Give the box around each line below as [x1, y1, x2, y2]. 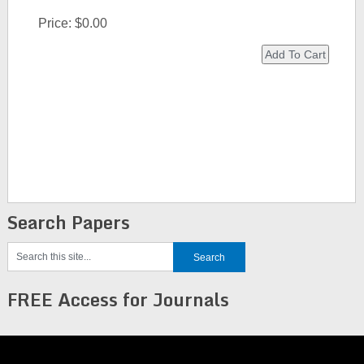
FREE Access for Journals [6, 285, 229, 314]
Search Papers [6, 208, 130, 236]
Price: [37, 16, 75, 30]
